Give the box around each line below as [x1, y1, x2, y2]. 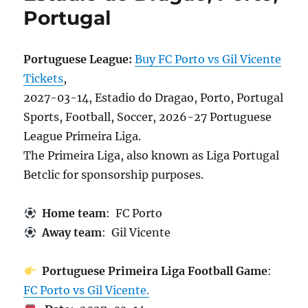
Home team [36, 206, 106, 220]
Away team [36, 225, 102, 239]
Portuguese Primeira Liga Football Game [36, 264, 267, 278]
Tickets [23, 71, 64, 85]
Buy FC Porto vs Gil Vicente [135, 52, 282, 66]
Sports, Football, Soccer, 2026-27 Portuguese [23, 110, 272, 124]
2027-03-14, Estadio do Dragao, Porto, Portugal [23, 91, 284, 104]
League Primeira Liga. [23, 129, 142, 143]
